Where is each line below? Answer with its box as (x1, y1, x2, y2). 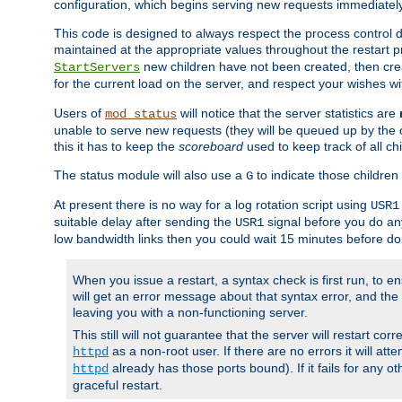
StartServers (54, 60, 140, 75)
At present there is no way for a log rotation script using (54, 197, 371, 213)
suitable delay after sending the (54, 214, 235, 230)
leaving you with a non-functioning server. (73, 305, 308, 320)
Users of (54, 106, 105, 121)
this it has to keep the (54, 139, 179, 154)
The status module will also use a (54, 168, 246, 183)
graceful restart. (73, 378, 162, 393)
